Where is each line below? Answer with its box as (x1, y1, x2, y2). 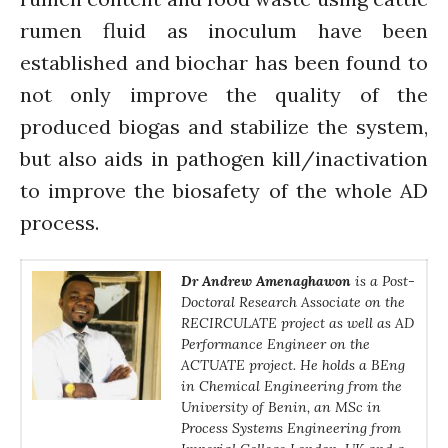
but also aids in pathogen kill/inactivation (20, 145, 428, 171)
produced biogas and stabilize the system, (20, 113, 428, 139)
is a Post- (351, 271, 415, 290)
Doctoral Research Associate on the (181, 292, 405, 311)
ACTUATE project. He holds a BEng (181, 355, 405, 374)
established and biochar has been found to (20, 49, 428, 75)
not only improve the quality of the (20, 81, 428, 107)
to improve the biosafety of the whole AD (20, 177, 428, 203)
